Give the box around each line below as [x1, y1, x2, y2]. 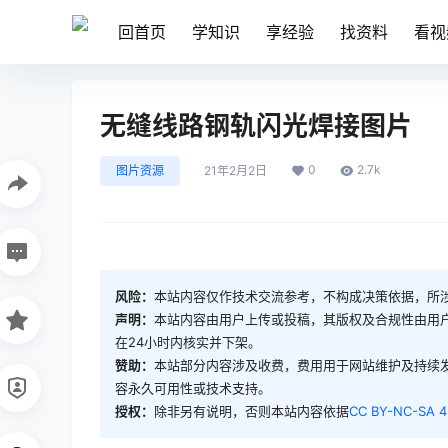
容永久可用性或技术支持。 [115, 380, 271, 397]
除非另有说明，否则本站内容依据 [154, 403, 349, 420]
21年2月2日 [204, 163, 267, 178]
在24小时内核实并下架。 [115, 334, 261, 351]
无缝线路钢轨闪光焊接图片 [100, 110, 412, 141]
